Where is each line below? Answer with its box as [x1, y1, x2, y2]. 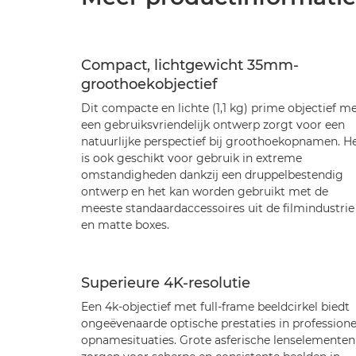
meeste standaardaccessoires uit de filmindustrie [81, 201, 354, 215]
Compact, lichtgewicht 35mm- [81, 56, 299, 74]
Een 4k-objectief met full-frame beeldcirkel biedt [81, 300, 350, 314]
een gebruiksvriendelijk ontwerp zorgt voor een [81, 118, 345, 132]
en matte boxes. [81, 218, 169, 232]
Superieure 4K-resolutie [81, 274, 250, 292]
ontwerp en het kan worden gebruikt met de [81, 184, 328, 199]
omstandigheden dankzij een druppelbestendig [81, 168, 343, 182]
